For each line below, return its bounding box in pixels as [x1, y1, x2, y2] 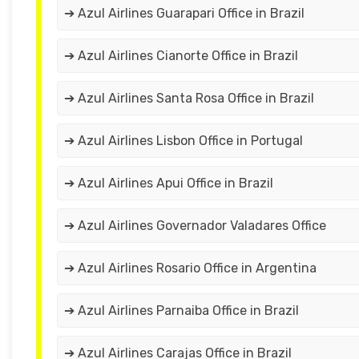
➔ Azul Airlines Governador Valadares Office [64, 218, 326, 234]
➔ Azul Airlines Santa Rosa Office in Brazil [64, 91, 314, 107]
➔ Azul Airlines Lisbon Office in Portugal [64, 133, 303, 149]
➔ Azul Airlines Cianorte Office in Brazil [64, 48, 298, 64]
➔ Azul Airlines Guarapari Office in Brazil [64, 6, 305, 22]
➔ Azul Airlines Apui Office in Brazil [64, 175, 273, 192]
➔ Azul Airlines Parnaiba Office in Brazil [64, 303, 299, 319]
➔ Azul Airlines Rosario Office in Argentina [64, 260, 317, 276]
